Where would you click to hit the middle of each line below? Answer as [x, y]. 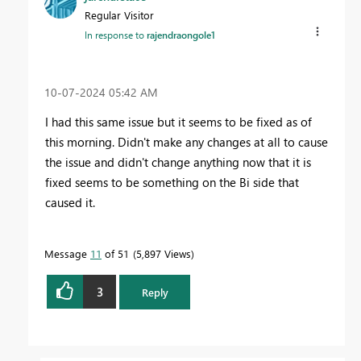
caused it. [72, 203]
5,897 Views [164, 254]
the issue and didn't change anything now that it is [178, 162]
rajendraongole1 [181, 35]
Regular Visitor [119, 15]
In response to [116, 35]
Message [67, 254]
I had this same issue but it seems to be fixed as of [178, 122]
